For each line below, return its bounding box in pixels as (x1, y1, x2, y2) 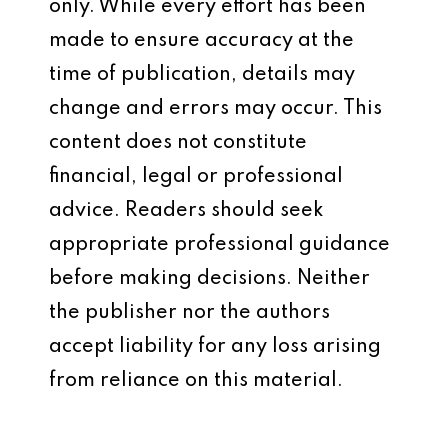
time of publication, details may (49, 65, 355, 85)
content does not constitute (49, 133, 307, 153)
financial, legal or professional (49, 167, 343, 187)
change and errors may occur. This (49, 99, 382, 119)
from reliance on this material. (49, 371, 343, 391)
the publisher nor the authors (49, 303, 330, 323)
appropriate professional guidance (49, 235, 390, 255)
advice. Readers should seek (49, 201, 324, 221)
